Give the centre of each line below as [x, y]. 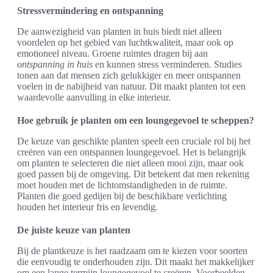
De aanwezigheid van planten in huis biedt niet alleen [119, 32]
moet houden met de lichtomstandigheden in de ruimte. [122, 185]
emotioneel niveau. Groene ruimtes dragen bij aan [112, 54]
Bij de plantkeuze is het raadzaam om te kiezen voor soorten [132, 251]
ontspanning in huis [55, 65]
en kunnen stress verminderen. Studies [167, 65]
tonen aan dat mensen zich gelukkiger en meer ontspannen [129, 76]
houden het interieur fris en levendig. [87, 207]
